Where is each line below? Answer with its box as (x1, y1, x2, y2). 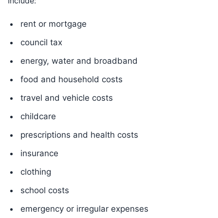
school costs (20, 185, 69, 195)
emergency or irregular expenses (20, 204, 148, 214)
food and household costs (20, 74, 123, 84)
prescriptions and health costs (20, 130, 138, 140)
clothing (20, 167, 51, 177)
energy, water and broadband (20, 56, 138, 66)
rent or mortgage (20, 19, 87, 29)
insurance (20, 148, 58, 158)
